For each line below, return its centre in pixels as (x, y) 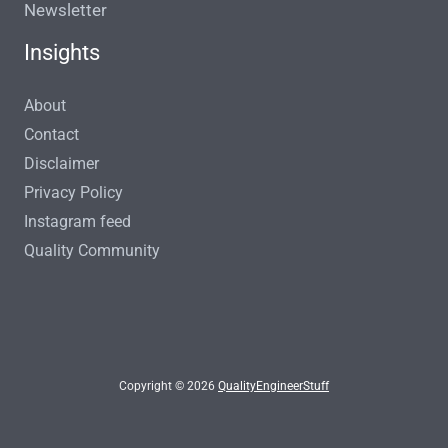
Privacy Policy (73, 192)
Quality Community (92, 250)
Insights (62, 52)
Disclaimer (61, 163)
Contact (51, 134)
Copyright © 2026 (168, 385)
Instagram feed (77, 221)
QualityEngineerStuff (273, 385)
